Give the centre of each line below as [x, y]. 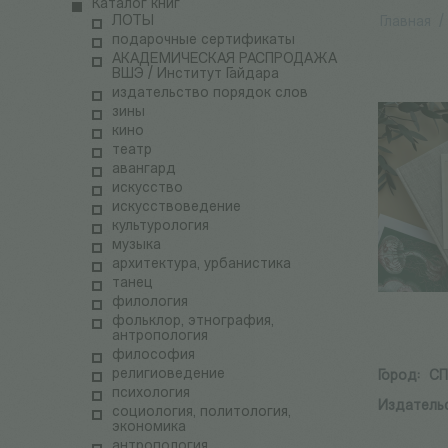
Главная [406, 23]
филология [150, 303]
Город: [399, 377]
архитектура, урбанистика [201, 265]
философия [153, 356]
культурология [160, 227]
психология [151, 394]
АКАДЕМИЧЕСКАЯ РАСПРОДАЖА [224, 60]
